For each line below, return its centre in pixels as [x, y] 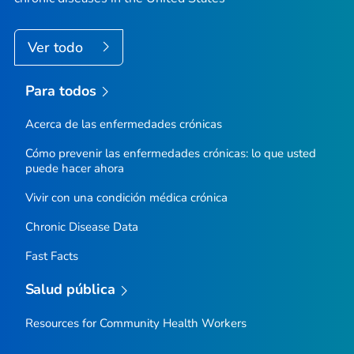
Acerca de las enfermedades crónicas [123, 124]
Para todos [61, 90]
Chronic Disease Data [81, 227]
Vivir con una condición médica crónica [126, 198]
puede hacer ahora [74, 169]
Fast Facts [51, 256]
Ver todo [57, 47]
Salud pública [70, 290]
